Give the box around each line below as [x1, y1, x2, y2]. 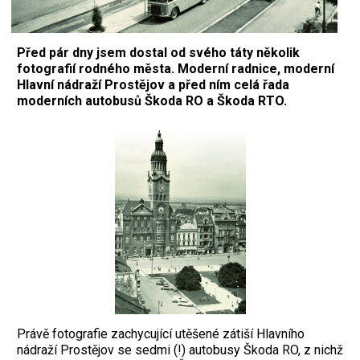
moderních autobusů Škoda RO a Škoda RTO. [17, 92, 287, 108]
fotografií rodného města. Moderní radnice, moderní [17, 60, 334, 76]
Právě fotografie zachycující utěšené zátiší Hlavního [17, 325, 305, 342]
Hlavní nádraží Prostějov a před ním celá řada [17, 76, 289, 92]
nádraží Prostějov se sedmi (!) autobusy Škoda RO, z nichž [17, 342, 343, 358]
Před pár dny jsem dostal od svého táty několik [17, 44, 300, 60]
